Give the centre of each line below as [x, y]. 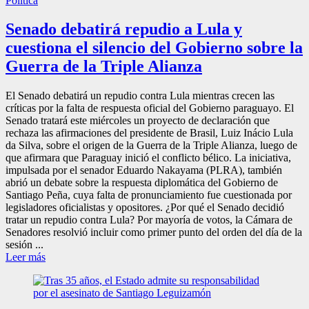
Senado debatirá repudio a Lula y [124, 29]
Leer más [26, 257]
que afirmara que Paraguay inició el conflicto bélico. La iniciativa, [148, 158]
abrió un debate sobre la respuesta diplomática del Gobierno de [142, 183]
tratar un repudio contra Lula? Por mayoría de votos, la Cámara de [149, 220]
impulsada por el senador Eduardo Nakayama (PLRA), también [144, 170]
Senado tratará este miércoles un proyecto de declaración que [138, 121]
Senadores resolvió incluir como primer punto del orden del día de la [154, 232]
